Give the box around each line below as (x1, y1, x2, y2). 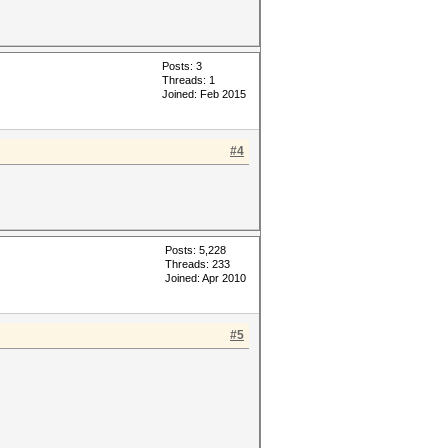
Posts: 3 (162, 60, 202, 72)
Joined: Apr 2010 (165, 272, 246, 284)
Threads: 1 (162, 74, 215, 86)
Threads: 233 (165, 258, 230, 270)
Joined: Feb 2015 (162, 88, 246, 100)
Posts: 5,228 (165, 244, 226, 256)
